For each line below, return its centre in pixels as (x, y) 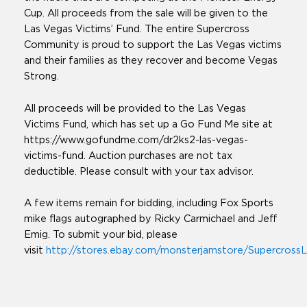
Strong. (41, 77)
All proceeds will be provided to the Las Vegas (135, 108)
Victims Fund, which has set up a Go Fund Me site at (148, 124)
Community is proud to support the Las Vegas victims (153, 45)
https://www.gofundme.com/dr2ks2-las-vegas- (136, 140)
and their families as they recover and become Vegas (151, 61)
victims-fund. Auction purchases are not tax (128, 156)
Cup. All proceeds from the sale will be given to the (146, 14)
